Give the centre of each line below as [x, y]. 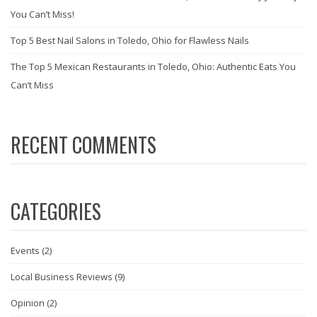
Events [25, 250]
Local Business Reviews [62, 277]
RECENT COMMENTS [83, 145]
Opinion [28, 303]
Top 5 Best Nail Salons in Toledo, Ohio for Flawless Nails [130, 40]
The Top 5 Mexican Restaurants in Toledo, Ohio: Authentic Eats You [153, 67]
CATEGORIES [56, 211]
